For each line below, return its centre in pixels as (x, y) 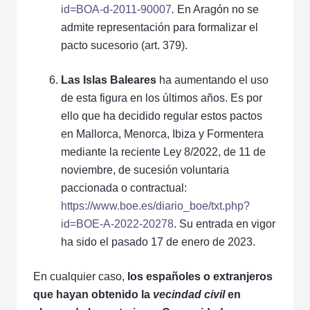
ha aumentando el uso (212, 80)
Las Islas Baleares (109, 80)
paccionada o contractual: (124, 188)
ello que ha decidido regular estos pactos (162, 116)
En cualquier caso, (80, 276)
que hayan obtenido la (93, 294)
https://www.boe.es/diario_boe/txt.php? (155, 206)
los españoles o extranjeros (200, 276)
